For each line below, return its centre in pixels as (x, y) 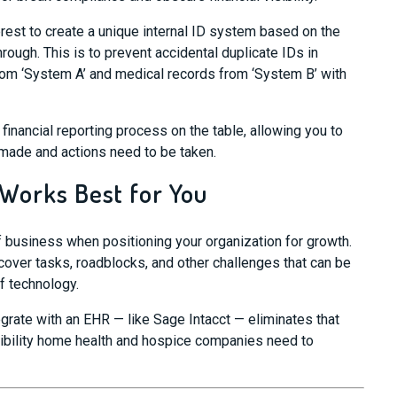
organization (245, 241)
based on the (300, 31)
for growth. (318, 241)
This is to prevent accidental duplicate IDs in (179, 53)
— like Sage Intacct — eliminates (213, 319)
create (66, 31)
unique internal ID (152, 31)
